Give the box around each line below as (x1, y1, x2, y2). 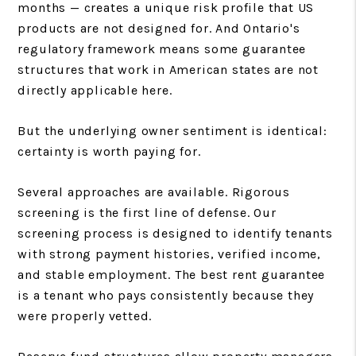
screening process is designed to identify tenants (17, 225, 333, 241)
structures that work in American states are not (17, 61, 319, 77)
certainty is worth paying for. (17, 143, 201, 159)
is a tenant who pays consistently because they (17, 287, 315, 303)
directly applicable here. (17, 82, 172, 98)
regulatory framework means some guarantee (17, 41, 307, 56)
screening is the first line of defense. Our (17, 204, 277, 220)
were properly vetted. (17, 308, 153, 323)
